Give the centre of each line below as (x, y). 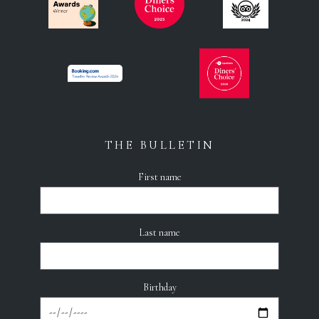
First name (159, 177)
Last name (159, 232)
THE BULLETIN (159, 145)
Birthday (159, 288)
